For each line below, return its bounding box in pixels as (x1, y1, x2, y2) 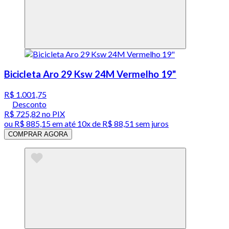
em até (51, 118, 77, 128)
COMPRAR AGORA (8, 130, 68, 138)
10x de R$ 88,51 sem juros (77, 118, 169, 128)
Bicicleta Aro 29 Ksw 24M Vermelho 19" (4, 68, 176, 80)
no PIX (40, 108, 65, 119)
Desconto (12, 99, 47, 109)
